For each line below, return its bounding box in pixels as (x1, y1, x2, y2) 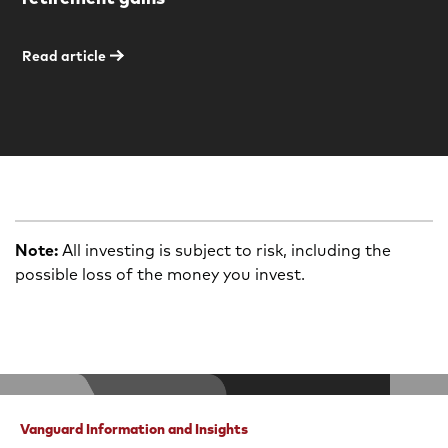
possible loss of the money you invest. (15, 263, 305, 284)
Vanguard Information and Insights (20, 419, 248, 438)
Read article (22, 47, 107, 66)
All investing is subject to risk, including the (62, 239, 391, 260)
